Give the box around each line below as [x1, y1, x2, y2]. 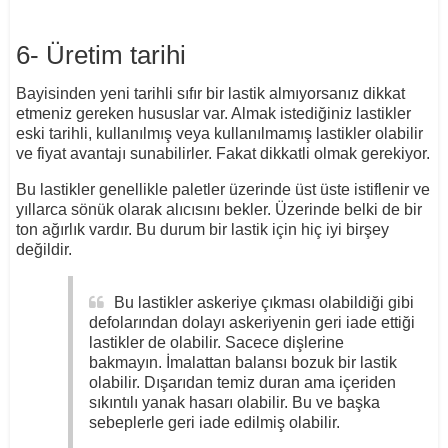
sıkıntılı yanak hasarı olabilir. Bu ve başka [88, 394, 380, 412]
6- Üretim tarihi [15, 40, 186, 71]
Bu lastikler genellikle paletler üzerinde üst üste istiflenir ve [15, 181, 430, 199]
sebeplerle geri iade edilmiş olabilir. [88, 414, 344, 432]
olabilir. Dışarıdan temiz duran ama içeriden [88, 374, 396, 392]
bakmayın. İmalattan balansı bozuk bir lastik [88, 354, 397, 372]
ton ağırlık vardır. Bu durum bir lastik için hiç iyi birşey [15, 221, 389, 239]
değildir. [15, 241, 72, 259]
